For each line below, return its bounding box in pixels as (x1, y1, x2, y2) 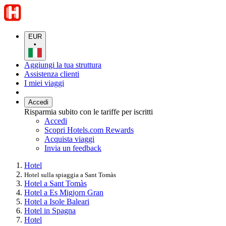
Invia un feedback (44, 143, 101, 152)
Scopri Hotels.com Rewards (44, 125, 134, 134)
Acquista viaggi (44, 134, 94, 143)
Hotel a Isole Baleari (24, 197, 89, 206)
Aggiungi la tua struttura (24, 60, 101, 69)
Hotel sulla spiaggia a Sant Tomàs (24, 171, 116, 179)
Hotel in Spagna (24, 206, 76, 215)
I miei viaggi (24, 78, 64, 87)
